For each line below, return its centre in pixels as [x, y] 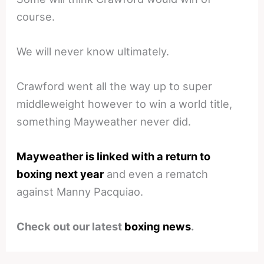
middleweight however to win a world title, [125, 103]
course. [36, 16]
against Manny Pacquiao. [80, 192]
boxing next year [60, 174]
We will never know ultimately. [93, 51]
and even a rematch [156, 174]
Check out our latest [71, 227]
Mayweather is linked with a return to [114, 156]
